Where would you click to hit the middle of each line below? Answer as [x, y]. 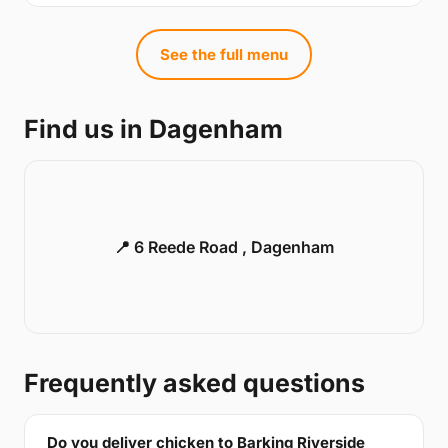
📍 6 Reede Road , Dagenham [224, 247]
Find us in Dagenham [153, 129]
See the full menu [224, 55]
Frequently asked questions [194, 383]
